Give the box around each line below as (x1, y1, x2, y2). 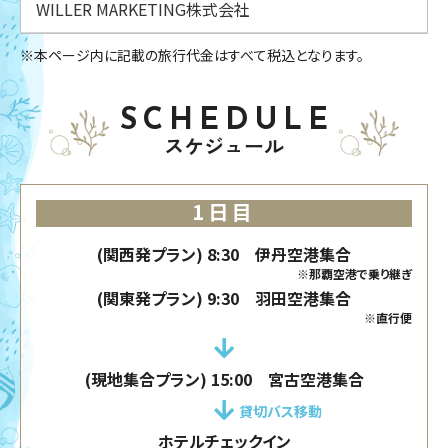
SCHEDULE (120, 105, 334, 137)
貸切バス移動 (239, 400, 322, 421)
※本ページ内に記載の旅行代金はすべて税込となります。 (20, 44, 364, 65)
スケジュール (164, 138, 284, 159)
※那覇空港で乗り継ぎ (297, 265, 412, 283)
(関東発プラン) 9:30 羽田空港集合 (97, 286, 351, 311)
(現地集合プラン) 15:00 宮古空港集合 (84, 367, 364, 392)
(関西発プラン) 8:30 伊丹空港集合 (97, 242, 351, 267)
